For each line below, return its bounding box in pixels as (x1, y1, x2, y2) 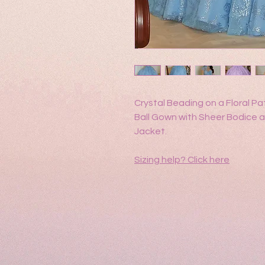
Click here (188, 154, 230, 164)
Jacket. (134, 126, 167, 136)
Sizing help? (134, 154, 188, 164)
